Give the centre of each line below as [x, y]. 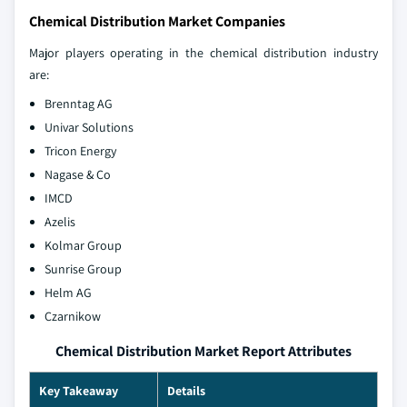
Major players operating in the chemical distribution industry [203, 53]
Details [186, 391]
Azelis [60, 222]
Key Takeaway [79, 391]
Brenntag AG [79, 104]
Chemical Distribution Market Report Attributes [203, 352]
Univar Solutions [89, 128]
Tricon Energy [80, 151]
